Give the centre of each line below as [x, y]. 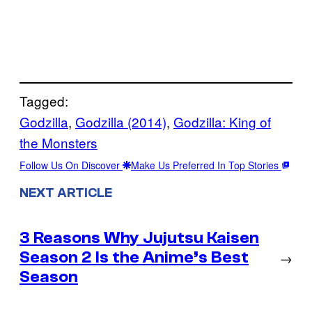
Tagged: [44, 100]
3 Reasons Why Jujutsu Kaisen [139, 237]
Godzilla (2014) [121, 121]
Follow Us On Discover [71, 165]
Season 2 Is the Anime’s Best [134, 257]
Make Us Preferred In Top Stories [206, 165]
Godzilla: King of [222, 121]
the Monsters [58, 142]
